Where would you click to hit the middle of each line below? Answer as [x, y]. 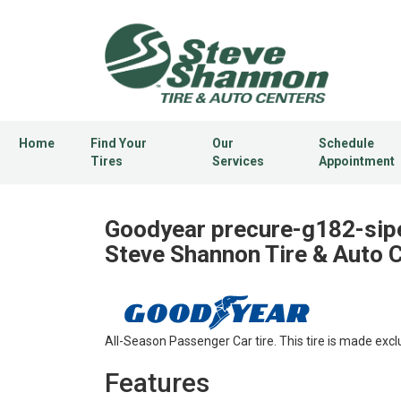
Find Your [119, 144]
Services [238, 162]
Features [157, 383]
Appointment [357, 162]
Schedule [347, 144]
